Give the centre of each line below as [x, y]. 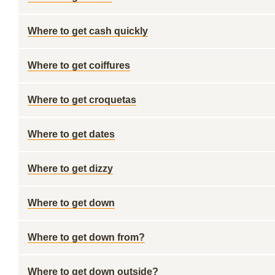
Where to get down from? [86, 237]
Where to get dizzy [70, 168]
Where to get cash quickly [88, 31]
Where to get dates [71, 134]
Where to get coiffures [79, 65]
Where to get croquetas [82, 100]
